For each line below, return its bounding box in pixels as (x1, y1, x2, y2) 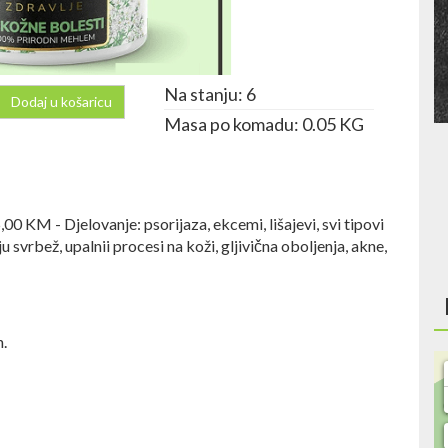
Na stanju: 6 (164, 83, 256, 105)
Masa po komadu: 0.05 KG (164, 113, 364, 135)
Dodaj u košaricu (11, 93, 112, 110)
